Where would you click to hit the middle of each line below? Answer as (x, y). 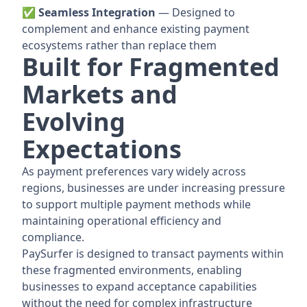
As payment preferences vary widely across (134, 172)
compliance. (53, 237)
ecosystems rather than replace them (119, 46)
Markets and (100, 95)
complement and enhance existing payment (136, 29)
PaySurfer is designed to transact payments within (153, 254)
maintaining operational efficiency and (122, 221)
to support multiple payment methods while (136, 205)
